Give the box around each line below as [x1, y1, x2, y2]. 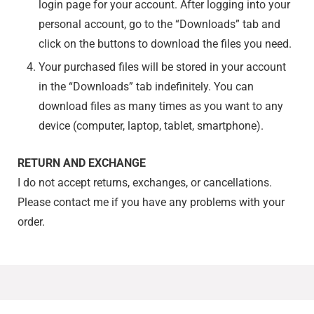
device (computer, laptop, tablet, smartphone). [38, 119, 264, 133]
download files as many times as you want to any [38, 100, 283, 114]
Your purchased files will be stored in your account [38, 60, 286, 74]
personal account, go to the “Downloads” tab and [38, 18, 280, 32]
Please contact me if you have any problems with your [17, 196, 285, 210]
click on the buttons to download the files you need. [38, 37, 292, 51]
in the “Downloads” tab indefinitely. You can [38, 80, 254, 94]
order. [17, 215, 45, 229]
